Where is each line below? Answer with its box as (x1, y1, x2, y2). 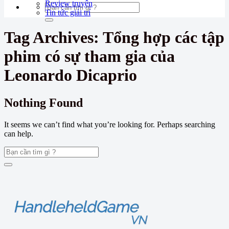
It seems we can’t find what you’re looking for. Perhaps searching (4, 120, 215, 129)
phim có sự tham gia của (4, 47, 175, 66)
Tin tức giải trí (45, 8, 90, 17)
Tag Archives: (4, 28, 103, 47)
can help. (4, 129, 33, 138)
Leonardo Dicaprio (4, 66, 137, 85)
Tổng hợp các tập (103, 28, 224, 47)
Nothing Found (4, 96, 83, 109)
